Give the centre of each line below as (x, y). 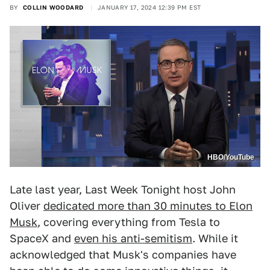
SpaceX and (42, 239)
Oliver (27, 206)
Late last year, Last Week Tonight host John (123, 190)
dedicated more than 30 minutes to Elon (148, 206)
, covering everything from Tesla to (129, 222)
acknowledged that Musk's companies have (123, 255)
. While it (215, 239)
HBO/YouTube (231, 158)
